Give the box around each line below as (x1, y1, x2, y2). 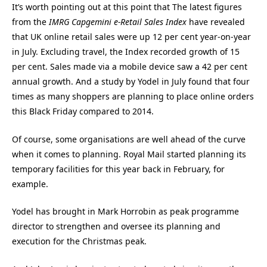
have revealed (187, 16, 245, 28)
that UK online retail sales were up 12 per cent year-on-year (12, 31, 251, 43)
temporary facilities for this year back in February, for (12, 163, 225, 175)
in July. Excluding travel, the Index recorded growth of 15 (12, 46, 240, 58)
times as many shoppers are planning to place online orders (12, 91, 254, 103)
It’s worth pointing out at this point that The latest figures (12, 1, 242, 13)
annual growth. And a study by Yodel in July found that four (12, 76, 250, 88)
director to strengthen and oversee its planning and (12, 221, 221, 232)
